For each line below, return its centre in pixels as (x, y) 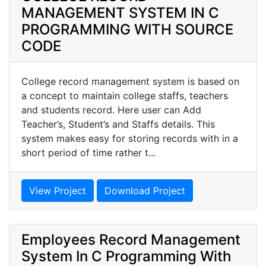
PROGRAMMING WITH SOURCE (127, 29)
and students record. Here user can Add (111, 110)
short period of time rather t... (88, 152)
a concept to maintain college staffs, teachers (125, 95)
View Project (58, 190)
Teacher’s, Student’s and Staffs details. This (118, 124)
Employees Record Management (131, 239)
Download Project (145, 190)
